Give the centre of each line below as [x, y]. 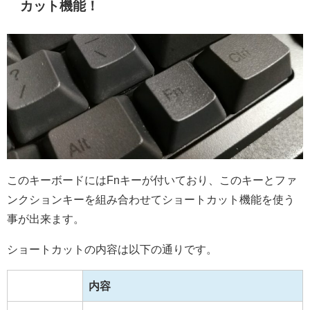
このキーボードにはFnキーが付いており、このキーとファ [152, 180]
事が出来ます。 [46, 219]
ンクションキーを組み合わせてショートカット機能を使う [151, 200]
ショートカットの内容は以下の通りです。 [112, 249]
